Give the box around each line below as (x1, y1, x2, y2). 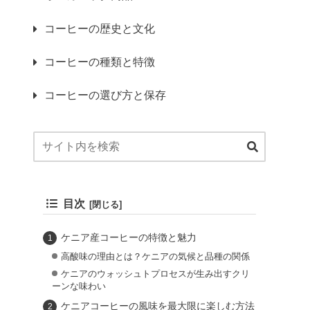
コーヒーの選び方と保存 (44, 89, 166, 101)
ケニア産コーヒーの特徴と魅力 (60, 231, 197, 243)
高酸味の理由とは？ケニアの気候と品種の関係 (60, 250, 250, 262)
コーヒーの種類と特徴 (44, 55, 155, 68)
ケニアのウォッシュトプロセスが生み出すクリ (60, 268, 250, 280)
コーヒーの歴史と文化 (44, 22, 155, 35)
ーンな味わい (51, 281, 106, 292)
